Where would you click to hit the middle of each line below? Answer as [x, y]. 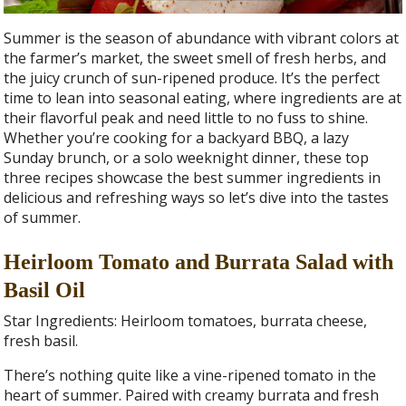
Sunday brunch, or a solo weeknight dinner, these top [187, 157]
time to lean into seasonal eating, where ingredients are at [203, 97]
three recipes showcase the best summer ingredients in [193, 177]
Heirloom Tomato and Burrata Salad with [199, 261]
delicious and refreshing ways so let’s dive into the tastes [197, 197]
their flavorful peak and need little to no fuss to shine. [186, 117]
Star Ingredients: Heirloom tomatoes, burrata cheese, [186, 321]
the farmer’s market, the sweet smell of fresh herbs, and [195, 58]
